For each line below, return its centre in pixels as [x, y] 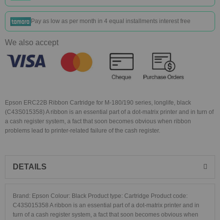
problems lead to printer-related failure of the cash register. [82, 131]
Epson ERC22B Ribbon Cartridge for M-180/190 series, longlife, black [98, 103]
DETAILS [30, 167]
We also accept [32, 42]
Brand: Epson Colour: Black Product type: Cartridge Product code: [100, 196]
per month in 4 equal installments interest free [130, 21]
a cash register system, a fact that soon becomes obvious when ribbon [98, 121]
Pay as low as [50, 21]
